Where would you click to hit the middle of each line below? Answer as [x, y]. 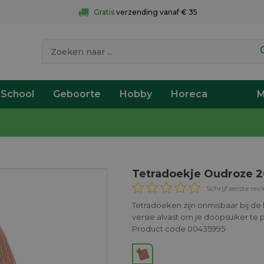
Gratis [104, 12]
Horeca [189, 94]
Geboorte [77, 94]
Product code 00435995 [179, 229]
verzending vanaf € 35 [156, 12]
